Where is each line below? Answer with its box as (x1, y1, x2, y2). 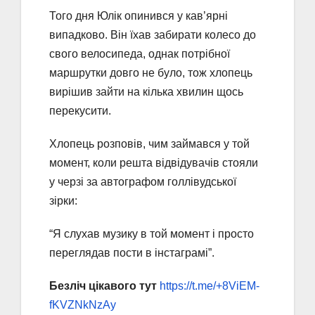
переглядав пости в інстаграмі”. (49, 246, 214, 259)
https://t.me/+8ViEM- (160, 279, 259, 292)
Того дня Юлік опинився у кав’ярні (49, 9, 228, 22)
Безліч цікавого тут (49, 279, 157, 292)
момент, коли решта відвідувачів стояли (49, 156, 258, 169)
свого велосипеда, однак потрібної (49, 47, 230, 60)
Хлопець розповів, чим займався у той (49, 137, 250, 150)
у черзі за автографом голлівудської (49, 175, 236, 188)
